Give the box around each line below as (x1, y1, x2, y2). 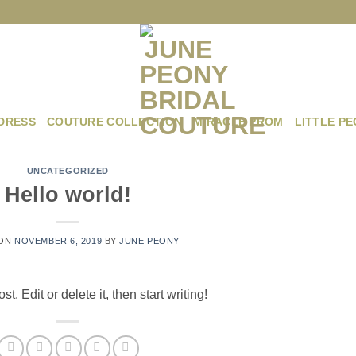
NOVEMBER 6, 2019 (14, 235, 103, 246)
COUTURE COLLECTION (46, 114, 183, 128)
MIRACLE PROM (193, 114, 284, 128)
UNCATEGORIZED (26, 166, 109, 176)
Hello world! (4, 181, 131, 207)
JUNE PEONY (119, 235, 180, 246)
